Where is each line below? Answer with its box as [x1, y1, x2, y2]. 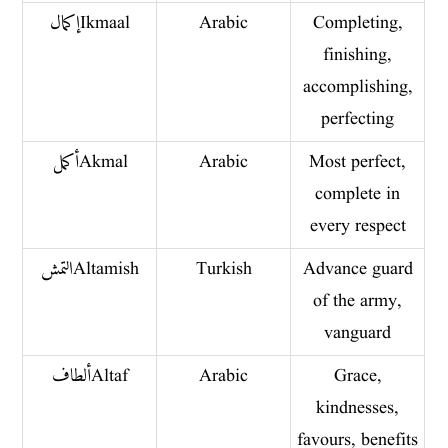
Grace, [333, 363, 382, 389]
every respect [309, 213, 406, 239]
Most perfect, [309, 149, 407, 175]
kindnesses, [316, 395, 400, 421]
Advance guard [302, 256, 413, 282]
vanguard [324, 320, 392, 346]
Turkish [195, 256, 252, 282]
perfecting [321, 106, 395, 132]
